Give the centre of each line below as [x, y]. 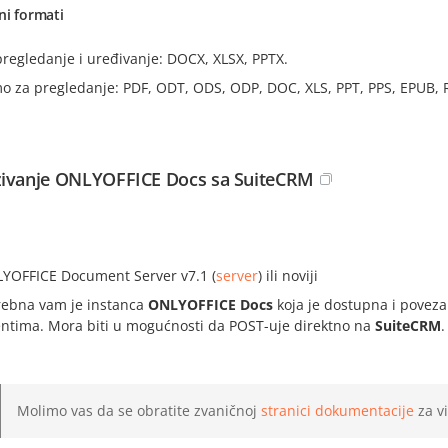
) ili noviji [288, 275]
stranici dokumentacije [337, 410]
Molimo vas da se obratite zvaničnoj [139, 410]
